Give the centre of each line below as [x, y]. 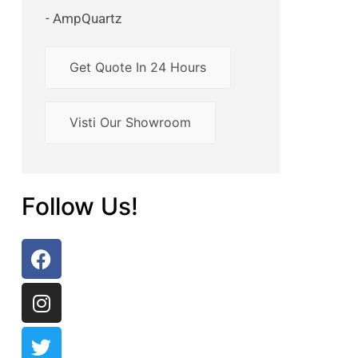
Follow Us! [80, 206]
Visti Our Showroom [130, 122]
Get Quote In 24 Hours [137, 67]
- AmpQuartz [83, 18]
